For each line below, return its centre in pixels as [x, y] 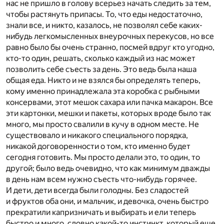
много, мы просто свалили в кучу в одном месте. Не [102, 124]
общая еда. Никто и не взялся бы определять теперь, [103, 80]
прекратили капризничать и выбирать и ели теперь [101, 212]
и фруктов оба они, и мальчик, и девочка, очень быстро [107, 201]
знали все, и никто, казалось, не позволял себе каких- [104, 25]
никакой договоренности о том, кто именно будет [98, 146]
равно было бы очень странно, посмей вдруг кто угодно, [110, 47]
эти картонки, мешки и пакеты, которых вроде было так [108, 113]
